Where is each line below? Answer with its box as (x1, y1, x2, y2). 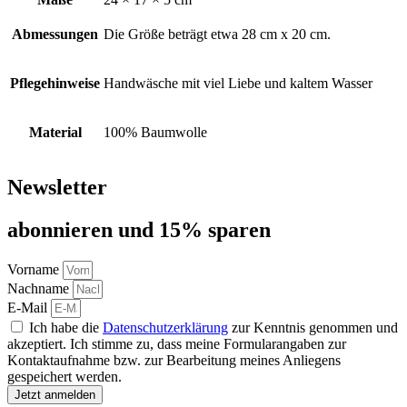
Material (28, 124, 82, 140)
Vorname (7, 262, 63, 278)
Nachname (7, 281, 73, 297)
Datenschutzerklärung (103, 320, 228, 336)
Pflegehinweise (10, 74, 100, 91)
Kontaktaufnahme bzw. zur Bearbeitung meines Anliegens (7, 352, 341, 369)
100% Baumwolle (104, 124, 207, 140)
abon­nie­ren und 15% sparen (7, 218, 271, 243)
